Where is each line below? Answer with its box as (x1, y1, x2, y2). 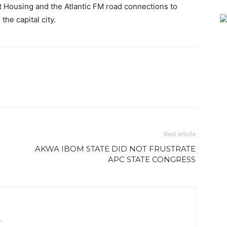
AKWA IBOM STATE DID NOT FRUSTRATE (35, 144, 196, 154)
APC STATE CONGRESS (108, 155, 196, 164)
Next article (164, 131, 196, 138)
